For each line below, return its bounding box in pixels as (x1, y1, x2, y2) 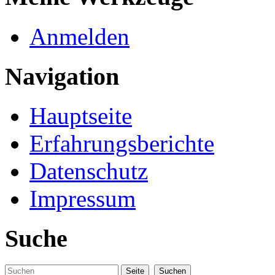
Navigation (5, 62, 119, 90)
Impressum (29, 185, 136, 212)
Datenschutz (29, 158, 148, 185)
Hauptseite (29, 103, 132, 130)
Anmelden (29, 23, 130, 50)
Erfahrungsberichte (29, 130, 214, 157)
